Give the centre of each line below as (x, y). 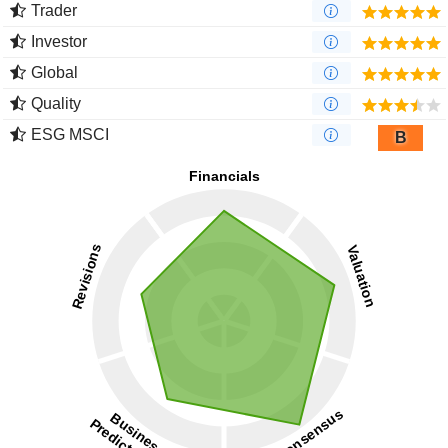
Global (54, 73)
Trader (54, 11)
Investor (59, 42)
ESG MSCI (70, 135)
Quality (56, 104)
